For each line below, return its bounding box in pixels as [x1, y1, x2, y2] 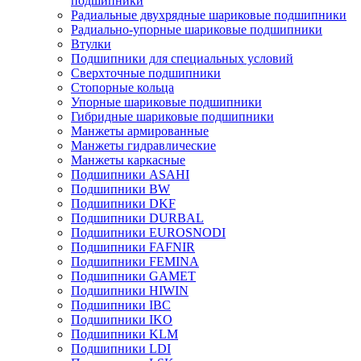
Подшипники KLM [71, 327, 178, 341]
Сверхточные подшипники [71, 66, 221, 80]
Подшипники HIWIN [71, 284, 189, 297]
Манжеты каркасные [71, 153, 185, 167]
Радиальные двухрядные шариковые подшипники [71, 8, 346, 22]
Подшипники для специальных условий [71, 52, 293, 65]
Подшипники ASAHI [71, 168, 189, 181]
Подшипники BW [71, 182, 170, 196]
